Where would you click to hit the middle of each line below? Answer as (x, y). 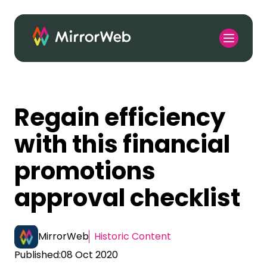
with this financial (122, 144)
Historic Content (133, 237)
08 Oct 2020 (89, 255)
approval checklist (127, 198)
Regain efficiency (120, 117)
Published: (38, 255)
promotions (85, 171)
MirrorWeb (63, 237)
